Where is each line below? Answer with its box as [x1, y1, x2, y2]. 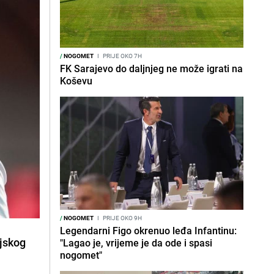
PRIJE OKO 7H [102, 51, 142, 60]
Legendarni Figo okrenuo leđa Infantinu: [60, 224, 237, 237]
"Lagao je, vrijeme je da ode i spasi [60, 236, 212, 250]
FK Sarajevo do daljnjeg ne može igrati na [60, 62, 243, 75]
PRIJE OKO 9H [102, 213, 142, 222]
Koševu [60, 74, 92, 87]
